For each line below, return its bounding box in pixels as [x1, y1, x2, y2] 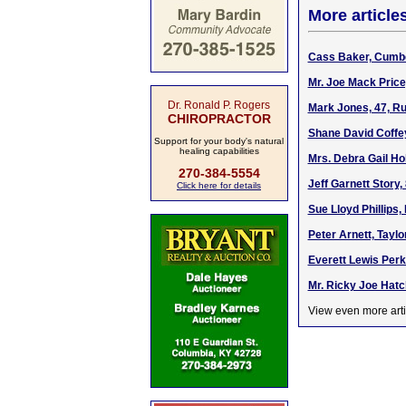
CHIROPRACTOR [167, 111, 271, 126]
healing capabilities [179, 146, 259, 156]
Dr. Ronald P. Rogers [168, 99, 270, 111]
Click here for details [177, 180, 261, 190]
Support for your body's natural [154, 136, 284, 146]
